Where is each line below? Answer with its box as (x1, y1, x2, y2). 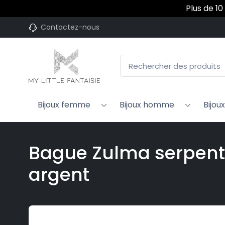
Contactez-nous (41, 22, 99, 32)
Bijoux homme (120, 99, 174, 111)
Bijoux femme (38, 99, 90, 111)
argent (29, 162, 89, 188)
